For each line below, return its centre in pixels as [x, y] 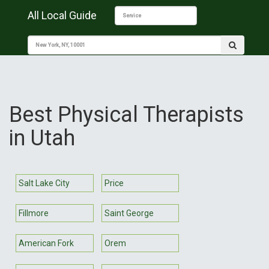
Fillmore [34, 213]
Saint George [129, 213]
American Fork [46, 243]
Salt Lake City [44, 183]
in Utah [42, 138]
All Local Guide [62, 15]
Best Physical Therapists [126, 114]
